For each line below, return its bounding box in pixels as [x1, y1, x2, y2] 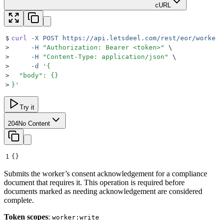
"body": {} [11, 72, 58, 80]
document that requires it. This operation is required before [4, 178, 185, 187]
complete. [4, 196, 34, 205]
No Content [18, 120, 50, 128]
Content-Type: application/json [47, 53, 165, 61]
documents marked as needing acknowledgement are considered [4, 187, 202, 196]
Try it [20, 104, 34, 111]
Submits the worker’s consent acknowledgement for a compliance [4, 169, 207, 178]
